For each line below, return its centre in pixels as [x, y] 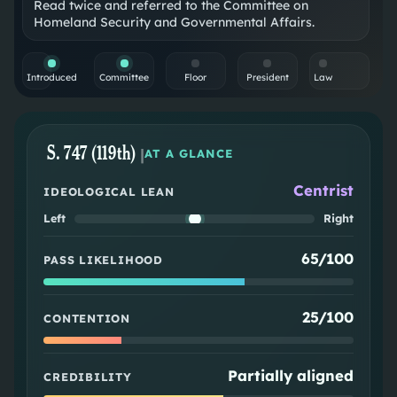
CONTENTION [87, 319]
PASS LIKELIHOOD [103, 260]
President [267, 78]
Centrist [323, 191]
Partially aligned [290, 376]
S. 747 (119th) [92, 154]
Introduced [52, 78]
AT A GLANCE [189, 154]
